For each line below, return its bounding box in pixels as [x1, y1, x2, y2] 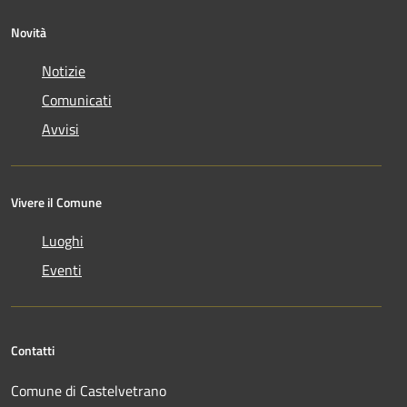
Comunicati [42, 89, 112, 112]
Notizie [42, 60, 85, 83]
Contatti [11, 341, 55, 361]
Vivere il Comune [11, 193, 102, 213]
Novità [11, 23, 46, 43]
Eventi [42, 259, 82, 282]
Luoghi [42, 230, 84, 253]
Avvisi [42, 118, 79, 141]
